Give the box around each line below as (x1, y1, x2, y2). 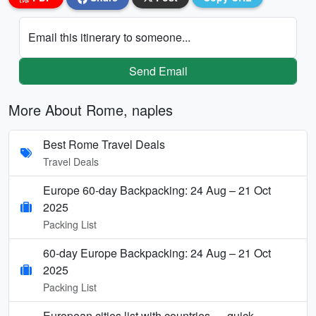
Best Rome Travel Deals (43, 135, 165, 152)
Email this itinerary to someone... (28, 28, 190, 45)
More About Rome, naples (8, 99, 173, 120)
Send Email (128, 62, 188, 79)
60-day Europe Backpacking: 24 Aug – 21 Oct (43, 244, 271, 261)
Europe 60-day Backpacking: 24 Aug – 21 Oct (43, 181, 271, 198)
